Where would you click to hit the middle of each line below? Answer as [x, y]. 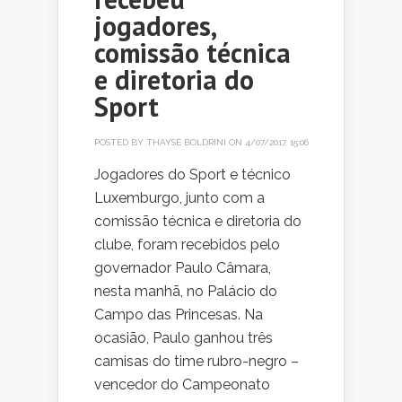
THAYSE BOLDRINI [186, 143]
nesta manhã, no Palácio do [186, 292]
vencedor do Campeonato [182, 385]
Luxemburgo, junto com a [179, 198]
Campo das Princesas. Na [179, 315]
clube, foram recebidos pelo [187, 245]
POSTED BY [120, 143]
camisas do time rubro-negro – [197, 362]
